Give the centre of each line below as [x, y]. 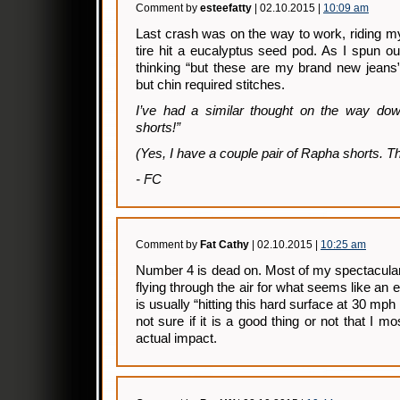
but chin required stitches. [210, 85]
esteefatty [226, 8]
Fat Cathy [225, 245]
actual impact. [176, 338]
